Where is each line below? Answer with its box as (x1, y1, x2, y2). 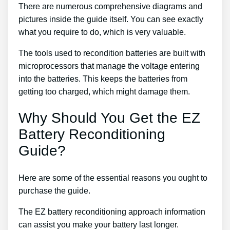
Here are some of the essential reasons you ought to (18, 173, 207, 182)
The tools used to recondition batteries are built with (18, 49, 205, 58)
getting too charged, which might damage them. (18, 87, 190, 97)
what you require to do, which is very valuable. (18, 28, 186, 37)
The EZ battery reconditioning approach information (18, 207, 205, 216)
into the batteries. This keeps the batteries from (18, 74, 187, 84)
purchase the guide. (18, 186, 90, 195)
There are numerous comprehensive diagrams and (18, 2, 202, 11)
